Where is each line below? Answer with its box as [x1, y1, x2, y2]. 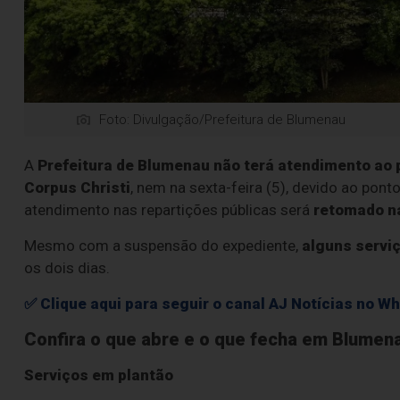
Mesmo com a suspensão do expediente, [24, 237, 302, 255]
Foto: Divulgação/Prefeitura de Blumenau [99, 112, 346, 129]
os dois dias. [24, 259, 110, 278]
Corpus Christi [24, 179, 130, 197]
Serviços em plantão [24, 366, 173, 385]
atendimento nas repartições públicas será [24, 201, 313, 220]
